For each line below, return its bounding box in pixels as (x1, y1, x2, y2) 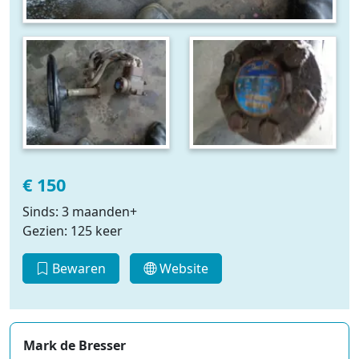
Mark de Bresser (23, 336, 126, 354)
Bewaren (49, 259, 106, 277)
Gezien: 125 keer (22, 221, 123, 240)
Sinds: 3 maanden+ (22, 202, 137, 220)
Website (155, 259, 208, 277)
